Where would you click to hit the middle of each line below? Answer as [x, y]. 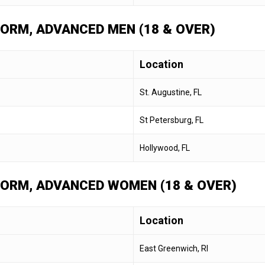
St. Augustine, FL [171, 92]
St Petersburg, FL [172, 120]
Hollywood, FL [165, 148]
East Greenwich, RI [174, 248]
